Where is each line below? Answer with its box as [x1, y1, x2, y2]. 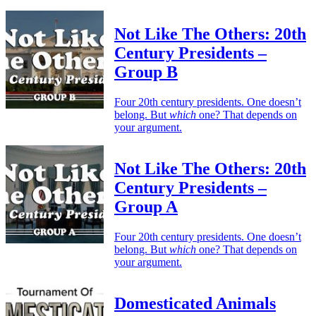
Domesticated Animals [114, 293, 276, 312]
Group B [114, 63, 178, 82]
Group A [114, 197, 178, 217]
